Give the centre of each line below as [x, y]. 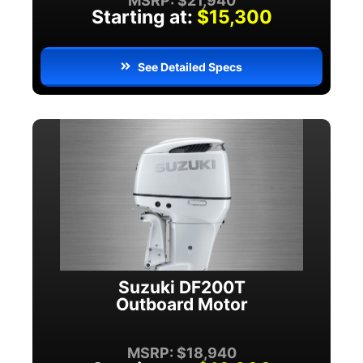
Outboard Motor [181, 305]
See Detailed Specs [190, 66]
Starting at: [142, 17]
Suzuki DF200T [181, 288]
